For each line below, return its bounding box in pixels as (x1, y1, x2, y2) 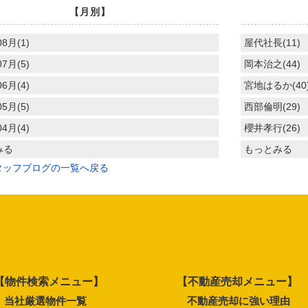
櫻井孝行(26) (243, 122, 300, 133)
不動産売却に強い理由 (187, 294, 291, 307)
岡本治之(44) (243, 58, 300, 69)
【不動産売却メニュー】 (177, 275, 298, 287)
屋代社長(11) (243, 36, 300, 48)
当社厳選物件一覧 (3, 294, 87, 307)
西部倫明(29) (243, 100, 300, 112)
